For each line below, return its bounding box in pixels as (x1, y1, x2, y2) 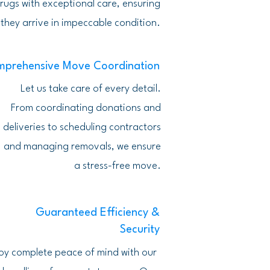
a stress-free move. (74, 161, 161, 171)
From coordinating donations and (11, 103, 161, 113)
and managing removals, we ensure (4, 142, 161, 152)
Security (120, 224, 160, 235)
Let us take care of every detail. (20, 84, 161, 94)
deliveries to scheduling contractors (3, 122, 161, 133)
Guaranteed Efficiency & (36, 207, 160, 218)
